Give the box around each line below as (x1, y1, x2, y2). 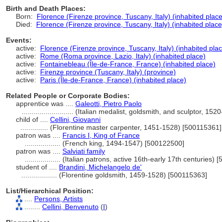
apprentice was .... (16, 100, 75, 108)
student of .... (16, 163, 59, 171)
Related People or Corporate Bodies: (6, 92, 130, 100)
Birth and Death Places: (6, 4, 86, 12)
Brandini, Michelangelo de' (59, 163, 142, 171)
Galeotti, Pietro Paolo (75, 100, 142, 108)
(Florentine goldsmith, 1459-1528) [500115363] (59, 171, 207, 179)
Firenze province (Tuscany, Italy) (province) (40, 68, 176, 76)
